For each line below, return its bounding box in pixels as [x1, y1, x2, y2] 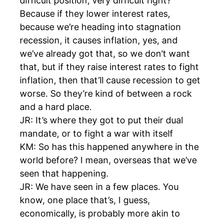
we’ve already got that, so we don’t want [20, 48, 190, 59]
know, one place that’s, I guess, [20, 195, 150, 206]
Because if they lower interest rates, [20, 8, 170, 19]
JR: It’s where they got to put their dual [20, 115, 183, 126]
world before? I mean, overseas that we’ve [20, 155, 197, 166]
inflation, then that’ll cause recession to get [20, 75, 200, 86]
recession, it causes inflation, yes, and [20, 35, 178, 46]
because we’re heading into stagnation [20, 22, 181, 33]
